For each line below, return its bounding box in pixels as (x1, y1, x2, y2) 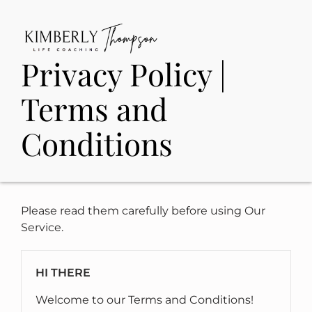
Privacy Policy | (21, 53, 226, 95)
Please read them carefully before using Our (21, 204, 265, 218)
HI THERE (36, 266, 91, 280)
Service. (21, 221, 63, 235)
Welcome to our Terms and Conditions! (36, 293, 253, 307)
